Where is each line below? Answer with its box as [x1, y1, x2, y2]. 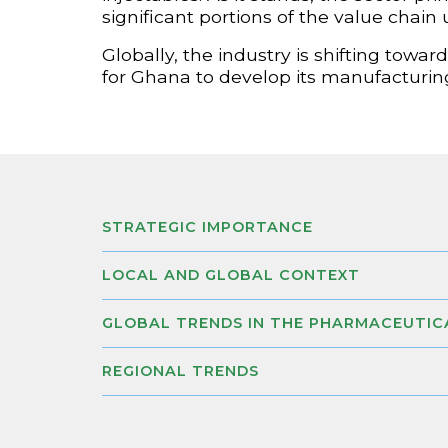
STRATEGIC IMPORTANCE [102, 217, 313, 236]
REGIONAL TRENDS [102, 361, 259, 380]
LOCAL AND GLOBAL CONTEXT [102, 265, 360, 284]
